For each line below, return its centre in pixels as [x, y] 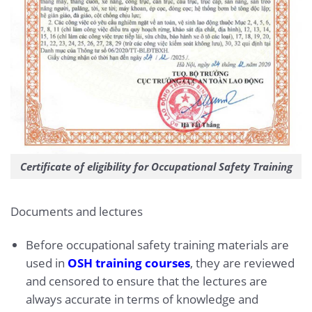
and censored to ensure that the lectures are [146, 281]
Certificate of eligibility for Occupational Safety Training [156, 167]
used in [46, 263]
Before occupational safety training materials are [157, 244]
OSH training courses [128, 263]
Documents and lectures [77, 211]
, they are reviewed [242, 263]
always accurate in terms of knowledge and [142, 299]
